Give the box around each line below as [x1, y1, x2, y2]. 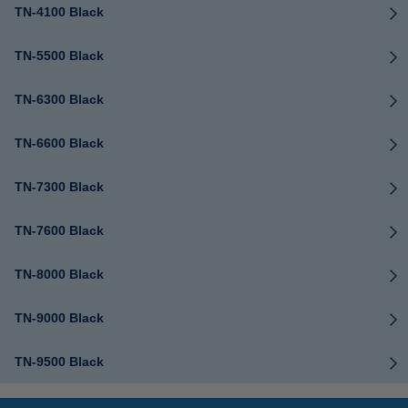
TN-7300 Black [15, 179, 104, 194]
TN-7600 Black [15, 223, 104, 238]
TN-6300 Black [15, 92, 104, 107]
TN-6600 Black [15, 136, 104, 150]
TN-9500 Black [15, 354, 104, 369]
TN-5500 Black [15, 48, 104, 63]
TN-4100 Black [15, 5, 104, 19]
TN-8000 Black [15, 267, 104, 281]
